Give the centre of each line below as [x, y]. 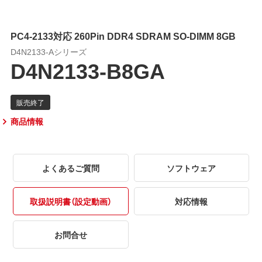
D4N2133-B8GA [87, 70]
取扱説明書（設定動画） [70, 201]
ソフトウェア [192, 168]
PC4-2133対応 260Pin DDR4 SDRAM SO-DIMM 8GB [123, 35]
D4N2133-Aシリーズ [48, 51]
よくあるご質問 [70, 168]
